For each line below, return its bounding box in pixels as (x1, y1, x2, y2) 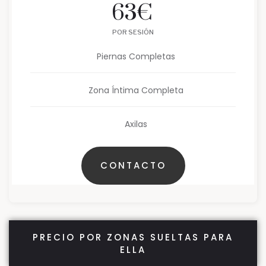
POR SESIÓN (112, 28, 154, 37)
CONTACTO (100, 159, 166, 172)
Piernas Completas (97, 50, 175, 63)
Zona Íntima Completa (88, 84, 183, 97)
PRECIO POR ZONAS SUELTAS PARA (33, 231, 233, 244)
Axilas (125, 118, 147, 131)
